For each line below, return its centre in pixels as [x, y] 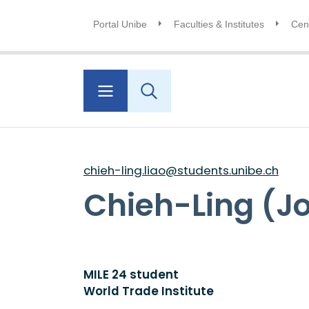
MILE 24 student [131, 275]
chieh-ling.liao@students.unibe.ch [181, 170]
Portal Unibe [120, 24]
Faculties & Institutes [219, 24]
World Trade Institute [148, 291]
